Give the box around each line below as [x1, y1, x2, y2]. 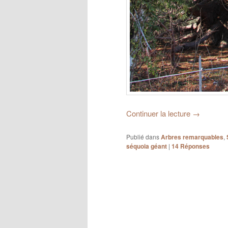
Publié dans [126, 132, 159, 141]
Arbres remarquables [161, 132, 223, 141]
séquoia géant [126, 141, 167, 151]
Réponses [179, 141, 210, 151]
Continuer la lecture [126, 108, 192, 119]
